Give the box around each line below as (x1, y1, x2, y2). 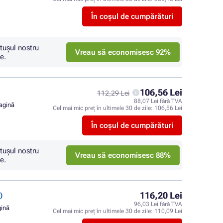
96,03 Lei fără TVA (134, 201, 182, 208)
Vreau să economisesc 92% (75, 48, 171, 57)
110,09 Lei (154, 208, 182, 215)
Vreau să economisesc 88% (75, 151, 171, 160)
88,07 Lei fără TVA (134, 98, 182, 105)
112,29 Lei (97, 89, 129, 97)
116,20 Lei (140, 190, 182, 201)
